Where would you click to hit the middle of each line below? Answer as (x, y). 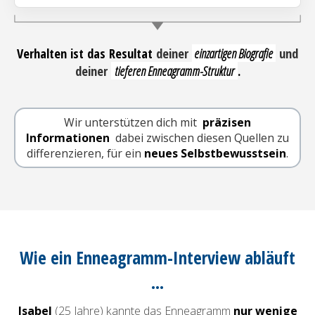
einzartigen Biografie (234, 53)
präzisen (225, 122)
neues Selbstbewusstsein (215, 153)
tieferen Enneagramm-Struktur (174, 70)
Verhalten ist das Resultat (85, 53)
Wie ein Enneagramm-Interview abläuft (157, 257)
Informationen (69, 137)
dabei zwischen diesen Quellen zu (201, 137)
